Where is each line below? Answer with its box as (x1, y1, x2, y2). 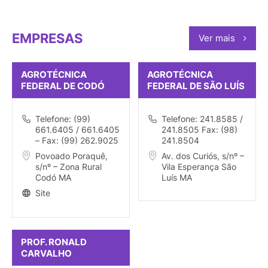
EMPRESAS (12, 30, 83, 46)
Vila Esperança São (162, 162, 236, 172)
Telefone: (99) (35, 114, 90, 124)
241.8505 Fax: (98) (162, 124, 237, 135)
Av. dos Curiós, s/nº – (162, 151, 244, 162)
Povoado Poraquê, (35, 151, 108, 162)
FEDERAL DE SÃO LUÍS (147, 80, 245, 92)
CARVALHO (21, 248, 72, 260)
